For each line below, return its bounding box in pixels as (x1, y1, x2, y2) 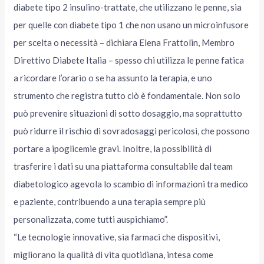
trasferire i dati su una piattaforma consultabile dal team (14, 161, 233, 172)
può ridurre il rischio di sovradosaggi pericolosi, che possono (14, 126, 250, 137)
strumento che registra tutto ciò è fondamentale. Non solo (14, 90, 241, 101)
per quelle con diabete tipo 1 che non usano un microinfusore (14, 19, 249, 31)
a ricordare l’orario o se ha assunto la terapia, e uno (14, 72, 213, 84)
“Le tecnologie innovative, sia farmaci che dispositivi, (14, 232, 220, 243)
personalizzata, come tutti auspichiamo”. (14, 214, 169, 225)
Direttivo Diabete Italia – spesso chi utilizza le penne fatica (14, 55, 245, 66)
